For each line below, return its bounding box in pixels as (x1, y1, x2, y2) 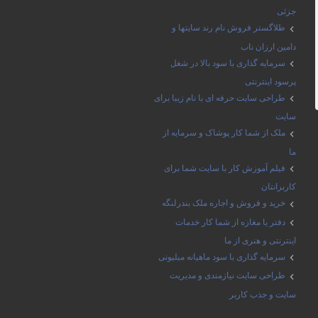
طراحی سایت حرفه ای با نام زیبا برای (154, 93, 285, 104)
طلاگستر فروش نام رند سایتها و (172, 23, 285, 33)
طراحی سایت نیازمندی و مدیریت (170, 270, 285, 281)
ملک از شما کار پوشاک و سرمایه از (163, 128, 285, 138)
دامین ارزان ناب (241, 41, 296, 52)
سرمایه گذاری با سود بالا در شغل (170, 57, 285, 68)
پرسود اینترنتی (245, 77, 296, 87)
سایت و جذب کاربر (229, 289, 296, 300)
